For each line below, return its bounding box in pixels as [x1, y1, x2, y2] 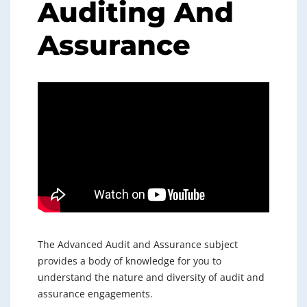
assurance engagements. [38, 287, 153, 301]
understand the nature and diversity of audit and [38, 271, 265, 284]
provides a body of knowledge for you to [38, 254, 221, 268]
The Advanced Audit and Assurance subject [38, 238, 238, 251]
